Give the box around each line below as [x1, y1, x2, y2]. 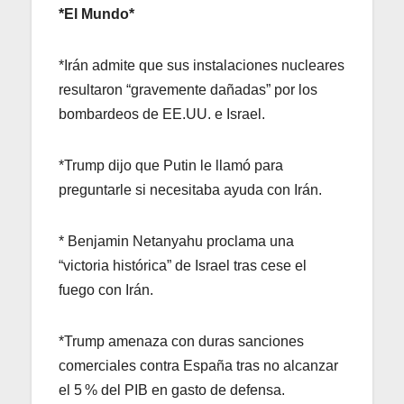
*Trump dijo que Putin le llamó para [59, 157, 283, 173]
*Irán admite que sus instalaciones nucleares [59, 57, 344, 73]
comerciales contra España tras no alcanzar [59, 357, 338, 373]
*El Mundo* [59, 5, 134, 22]
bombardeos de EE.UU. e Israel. [59, 106, 265, 122]
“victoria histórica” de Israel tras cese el [59, 257, 307, 273]
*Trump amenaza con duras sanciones [59, 333, 304, 349]
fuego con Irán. [59, 281, 153, 298]
